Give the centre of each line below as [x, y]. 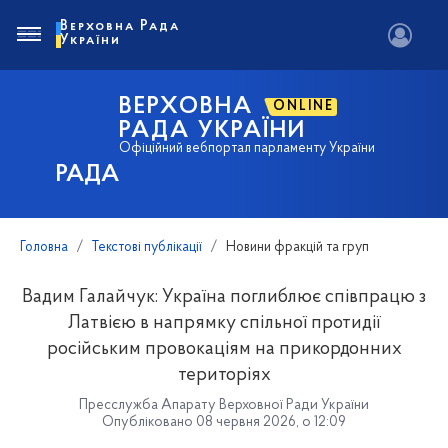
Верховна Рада [120, 26]
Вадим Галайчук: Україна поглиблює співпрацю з [224, 297]
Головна [44, 247]
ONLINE [304, 106]
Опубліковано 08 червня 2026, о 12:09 [224, 422]
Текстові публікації [147, 247]
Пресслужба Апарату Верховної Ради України [224, 405]
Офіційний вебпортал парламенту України [247, 148]
